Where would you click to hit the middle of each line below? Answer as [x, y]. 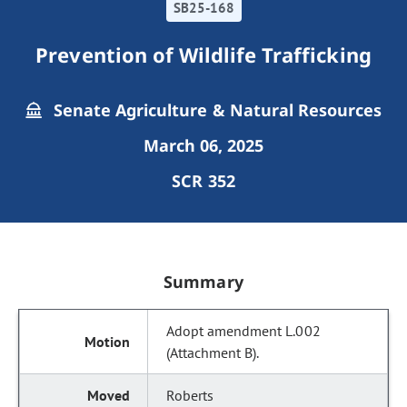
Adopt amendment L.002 [243, 331]
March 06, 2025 [203, 145]
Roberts [190, 395]
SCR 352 [203, 181]
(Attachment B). [213, 352]
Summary [203, 282]
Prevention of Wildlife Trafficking [203, 55]
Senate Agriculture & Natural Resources [215, 110]
